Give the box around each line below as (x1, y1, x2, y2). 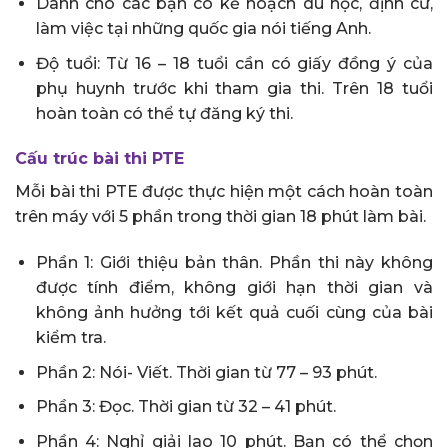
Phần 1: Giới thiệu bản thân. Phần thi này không (35, 253, 433, 273)
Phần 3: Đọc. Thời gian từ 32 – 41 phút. (35, 397, 336, 417)
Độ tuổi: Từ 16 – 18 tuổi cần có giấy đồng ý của (35, 53, 433, 73)
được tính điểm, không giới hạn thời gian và (35, 278, 433, 298)
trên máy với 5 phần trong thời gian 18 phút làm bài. (15, 207, 426, 227)
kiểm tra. (35, 328, 106, 348)
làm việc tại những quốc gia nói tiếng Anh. (35, 19, 371, 39)
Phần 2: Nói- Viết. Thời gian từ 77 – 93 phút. (35, 362, 377, 382)
